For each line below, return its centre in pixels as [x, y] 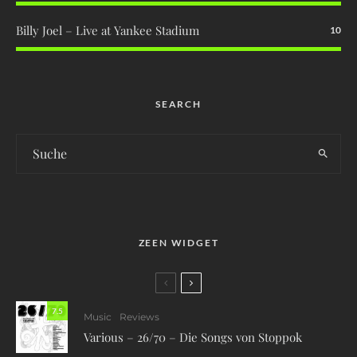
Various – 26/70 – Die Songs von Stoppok [193, 337]
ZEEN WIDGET [178, 242]
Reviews [139, 317]
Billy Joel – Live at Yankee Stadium [108, 30]
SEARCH [178, 104]
